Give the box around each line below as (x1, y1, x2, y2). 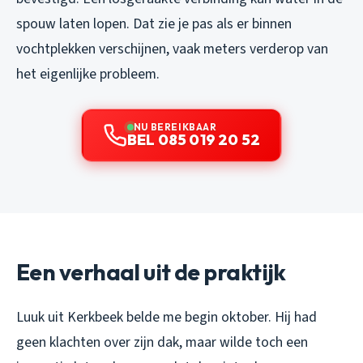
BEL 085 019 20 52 (126, 130, 261, 150)
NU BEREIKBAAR (133, 121, 217, 134)
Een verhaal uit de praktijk (16, 258, 286, 287)
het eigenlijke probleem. (16, 64, 160, 85)
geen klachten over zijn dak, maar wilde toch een (16, 332, 308, 353)
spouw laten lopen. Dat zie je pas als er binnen (16, 14, 292, 35)
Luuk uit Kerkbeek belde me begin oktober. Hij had (16, 307, 317, 328)
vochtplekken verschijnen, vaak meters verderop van (16, 39, 328, 60)
